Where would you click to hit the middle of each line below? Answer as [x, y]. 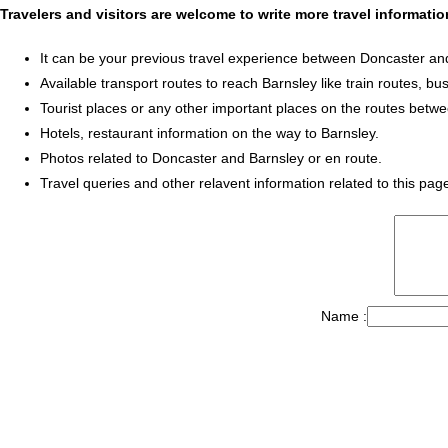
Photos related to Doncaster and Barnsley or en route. [211, 157]
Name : [343, 315]
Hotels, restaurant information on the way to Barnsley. [209, 132]
